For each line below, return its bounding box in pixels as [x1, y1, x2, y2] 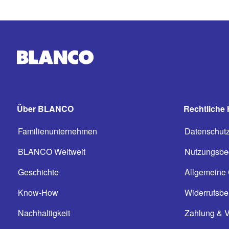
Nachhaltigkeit [18, 207, 70, 219]
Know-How [18, 187, 58, 198]
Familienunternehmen [18, 125, 97, 137]
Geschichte [18, 166, 59, 178]
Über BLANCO [17, 103, 74, 114]
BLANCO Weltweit [18, 146, 85, 157]
